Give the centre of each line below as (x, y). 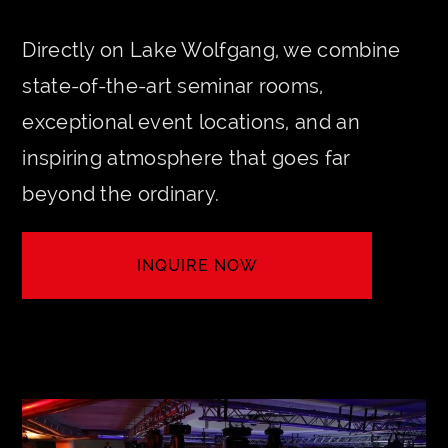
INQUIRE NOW (197, 265)
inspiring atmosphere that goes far (186, 157)
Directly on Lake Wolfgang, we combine (211, 49)
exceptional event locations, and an (191, 121)
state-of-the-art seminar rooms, (173, 85)
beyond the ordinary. (121, 193)
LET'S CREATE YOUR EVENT (197, 284)
